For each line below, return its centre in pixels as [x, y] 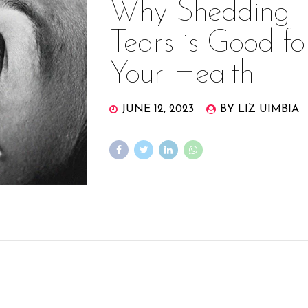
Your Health [182, 74]
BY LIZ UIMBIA [260, 109]
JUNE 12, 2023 [158, 109]
